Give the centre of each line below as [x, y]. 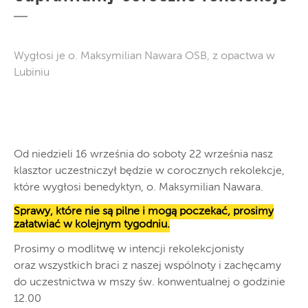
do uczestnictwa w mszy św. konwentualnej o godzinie [150, 282]
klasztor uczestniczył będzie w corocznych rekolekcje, [149, 171]
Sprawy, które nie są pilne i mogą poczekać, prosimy [144, 211]
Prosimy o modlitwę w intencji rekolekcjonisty [129, 249]
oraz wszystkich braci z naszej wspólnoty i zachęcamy [147, 266]
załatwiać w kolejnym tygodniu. [92, 224]
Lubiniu [32, 73]
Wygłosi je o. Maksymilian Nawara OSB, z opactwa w [144, 56]
